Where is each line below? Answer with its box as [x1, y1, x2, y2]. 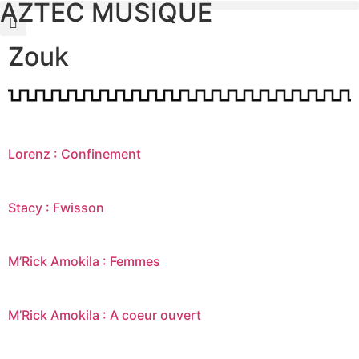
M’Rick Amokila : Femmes [8, 253, 160, 269]
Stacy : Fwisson [8, 200, 104, 216]
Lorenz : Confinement [8, 146, 141, 162]
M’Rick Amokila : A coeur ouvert [8, 307, 201, 323]
